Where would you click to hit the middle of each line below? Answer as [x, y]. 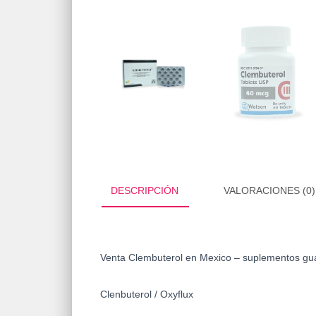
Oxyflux [177, 294]
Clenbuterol [126, 294]
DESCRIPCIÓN [145, 190]
